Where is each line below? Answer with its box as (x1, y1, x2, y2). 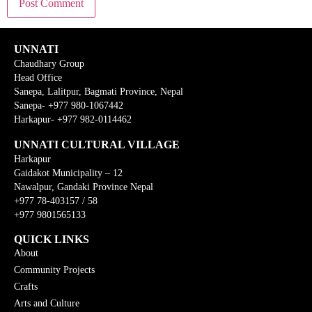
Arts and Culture (14, 298, 79, 309)
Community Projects (14, 265, 95, 276)
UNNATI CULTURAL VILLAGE (14, 138, 180, 150)
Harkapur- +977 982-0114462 (14, 114, 132, 125)
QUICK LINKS (14, 233, 89, 246)
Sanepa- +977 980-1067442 (14, 100, 123, 111)
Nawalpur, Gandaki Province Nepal (14, 181, 159, 192)
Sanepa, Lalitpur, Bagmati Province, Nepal (14, 86, 189, 97)
